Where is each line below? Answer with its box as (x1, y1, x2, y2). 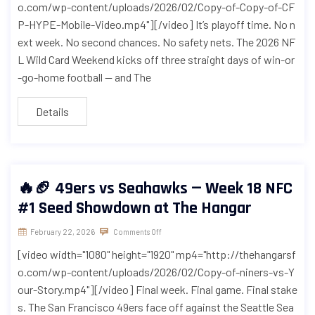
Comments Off (112, 227, 162, 237)
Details (36, 105, 69, 119)
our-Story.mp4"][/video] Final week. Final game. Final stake (18, 283, 297, 297)
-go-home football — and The (18, 70, 151, 84)
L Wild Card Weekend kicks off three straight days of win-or (18, 53, 295, 67)
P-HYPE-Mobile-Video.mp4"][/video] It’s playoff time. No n (18, 18, 295, 32)
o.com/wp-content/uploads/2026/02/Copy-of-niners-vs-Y (18, 265, 295, 279)
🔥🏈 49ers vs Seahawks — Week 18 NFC (18, 178, 292, 200)
